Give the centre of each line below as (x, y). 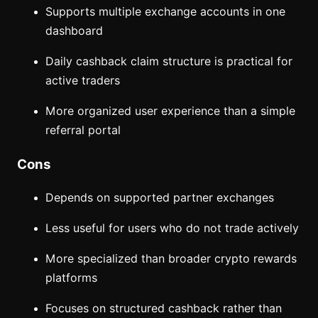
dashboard (74, 31)
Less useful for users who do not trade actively (172, 229)
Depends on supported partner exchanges (160, 198)
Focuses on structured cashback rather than (164, 309)
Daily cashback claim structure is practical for (169, 61)
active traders (83, 80)
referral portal (83, 130)
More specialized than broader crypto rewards (171, 259)
